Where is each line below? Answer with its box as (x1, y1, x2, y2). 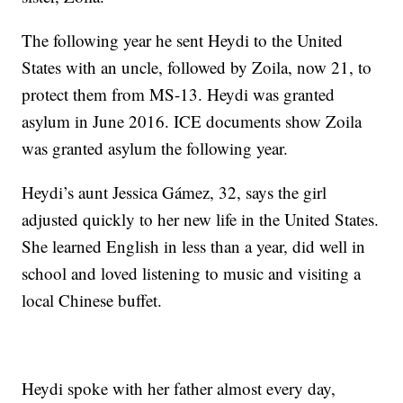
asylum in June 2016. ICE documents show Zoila (22, 110, 363, 132)
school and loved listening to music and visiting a (22, 262, 362, 284)
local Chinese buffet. (22, 289, 163, 311)
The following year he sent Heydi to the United (22, 29, 344, 51)
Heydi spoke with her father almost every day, (22, 377, 336, 399)
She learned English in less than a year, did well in (22, 235, 366, 257)
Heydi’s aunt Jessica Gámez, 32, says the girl (22, 181, 327, 203)
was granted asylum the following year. (22, 137, 289, 159)
